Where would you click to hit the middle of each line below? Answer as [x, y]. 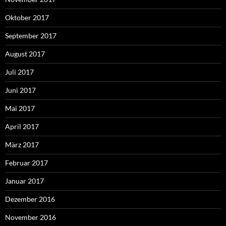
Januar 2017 [24, 181]
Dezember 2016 [30, 199]
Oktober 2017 [27, 18]
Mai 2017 [20, 108]
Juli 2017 [19, 72]
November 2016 [31, 217]
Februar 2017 [26, 163]
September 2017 [31, 36]
